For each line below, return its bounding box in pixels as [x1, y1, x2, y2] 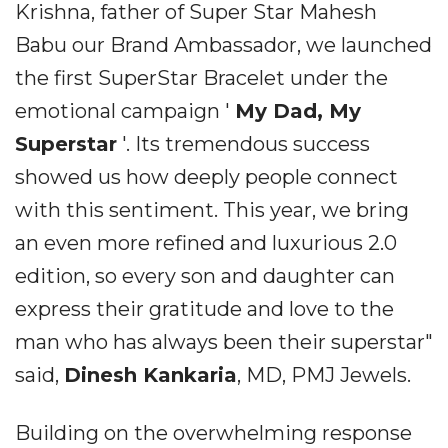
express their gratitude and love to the [15, 297, 394, 321]
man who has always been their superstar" [15, 330, 433, 354]
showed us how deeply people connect [15, 165, 398, 189]
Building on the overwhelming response [15, 421, 412, 445]
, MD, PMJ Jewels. [237, 363, 411, 387]
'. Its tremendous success [117, 132, 370, 156]
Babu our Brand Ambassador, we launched [15, 33, 432, 57]
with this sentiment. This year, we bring [15, 198, 409, 222]
